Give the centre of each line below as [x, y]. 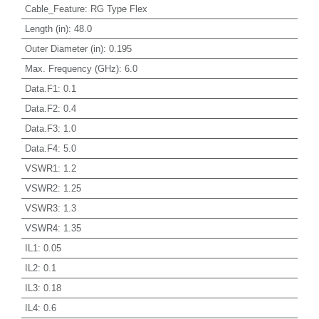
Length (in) [46, 28]
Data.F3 [41, 128]
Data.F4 [41, 148]
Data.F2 [41, 108]
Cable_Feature [54, 9]
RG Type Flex [119, 9]
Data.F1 [41, 88]
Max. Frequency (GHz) [72, 68]
